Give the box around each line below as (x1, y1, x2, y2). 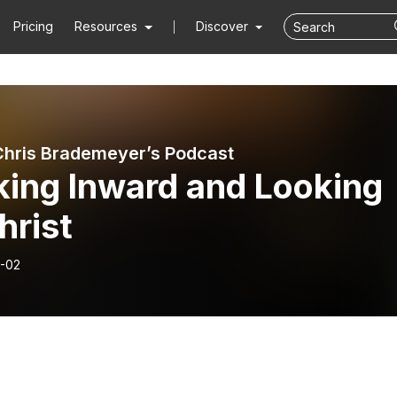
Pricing (13, 19, 54, 34)
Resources (74, 19, 138, 34)
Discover (195, 19, 252, 34)
